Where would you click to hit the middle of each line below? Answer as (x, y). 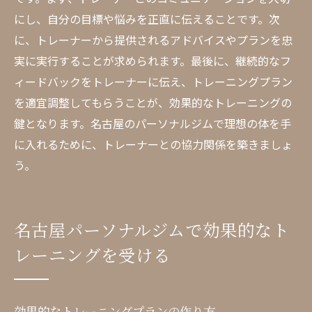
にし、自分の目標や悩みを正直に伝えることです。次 (147, 19)
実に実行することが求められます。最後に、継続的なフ (153, 61)
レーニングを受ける (92, 255)
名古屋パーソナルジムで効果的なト (152, 229)
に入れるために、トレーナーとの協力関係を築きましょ (153, 144)
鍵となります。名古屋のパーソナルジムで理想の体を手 (153, 123)
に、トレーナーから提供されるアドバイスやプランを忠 (153, 40)
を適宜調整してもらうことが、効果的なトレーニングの (153, 102)
